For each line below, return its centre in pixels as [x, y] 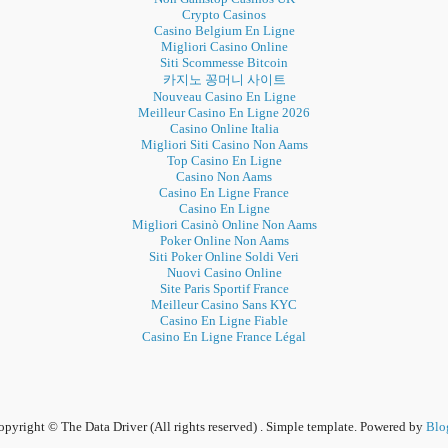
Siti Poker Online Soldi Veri [224, 257]
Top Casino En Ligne [224, 161]
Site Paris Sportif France [224, 289]
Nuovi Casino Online [224, 273]
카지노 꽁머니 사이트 [224, 80]
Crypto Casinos [224, 15]
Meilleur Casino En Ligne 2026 [224, 113]
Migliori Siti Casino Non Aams [224, 145]
